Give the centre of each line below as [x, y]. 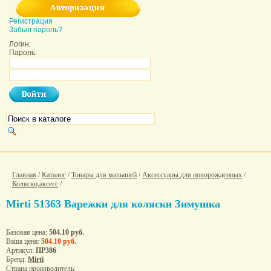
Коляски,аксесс [35, 184]
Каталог [54, 175]
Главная [24, 175]
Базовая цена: [28, 232]
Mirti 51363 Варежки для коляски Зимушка [113, 204]
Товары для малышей [104, 175]
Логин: [20, 44]
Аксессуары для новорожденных [192, 175]
